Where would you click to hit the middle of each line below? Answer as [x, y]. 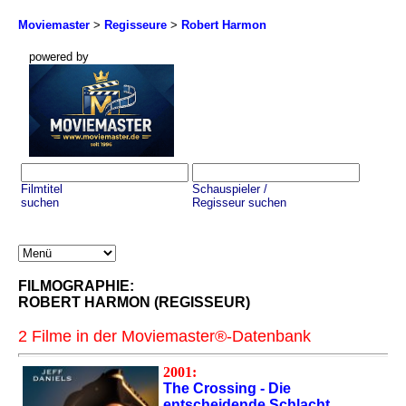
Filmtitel [42, 189]
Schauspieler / [230, 189]
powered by [59, 57]
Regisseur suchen [239, 203]
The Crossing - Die [227, 389]
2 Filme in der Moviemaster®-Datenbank [164, 337]
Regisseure [135, 25]
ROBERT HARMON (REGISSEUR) [134, 303]
